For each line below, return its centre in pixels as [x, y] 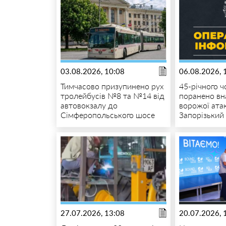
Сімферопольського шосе [107, 115]
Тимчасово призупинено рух [112, 86]
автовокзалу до [89, 105]
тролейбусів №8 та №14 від [112, 96]
